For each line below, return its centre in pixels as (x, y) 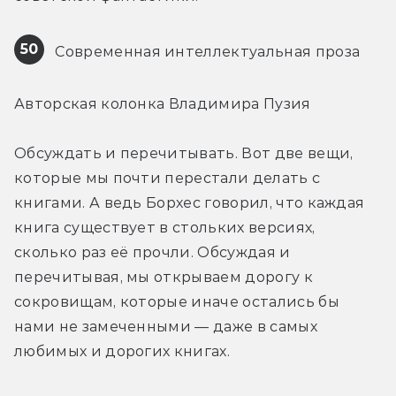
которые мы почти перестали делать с (168, 178)
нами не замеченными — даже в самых (166, 326)
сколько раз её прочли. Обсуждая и (152, 252)
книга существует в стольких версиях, (165, 227)
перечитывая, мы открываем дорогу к (164, 277)
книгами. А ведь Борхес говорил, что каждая (190, 202)
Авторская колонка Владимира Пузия (163, 103)
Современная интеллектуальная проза (206, 51)
